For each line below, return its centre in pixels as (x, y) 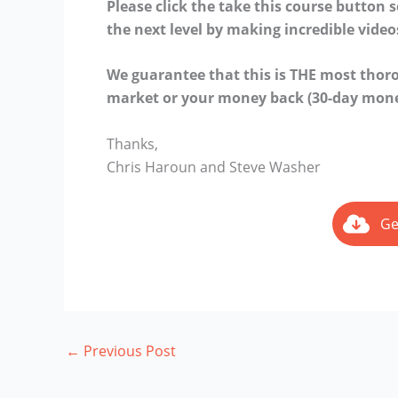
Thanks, (136, 144)
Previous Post (128, 351)
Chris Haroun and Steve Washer (214, 167)
